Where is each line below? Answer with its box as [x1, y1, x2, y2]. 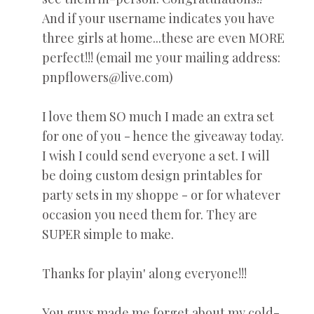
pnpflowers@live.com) [42, 69, 173, 86]
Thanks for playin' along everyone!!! [42, 265, 247, 282]
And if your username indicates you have [42, 10, 275, 27]
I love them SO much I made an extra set [42, 108, 274, 125]
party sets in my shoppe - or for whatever [42, 186, 280, 204]
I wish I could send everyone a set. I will [42, 147, 270, 165]
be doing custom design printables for [42, 167, 262, 184]
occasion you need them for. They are [42, 206, 257, 224]
